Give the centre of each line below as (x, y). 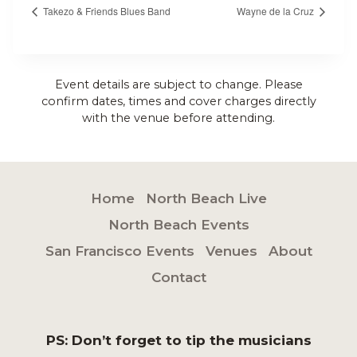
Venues (231, 251)
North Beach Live (206, 198)
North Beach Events (178, 225)
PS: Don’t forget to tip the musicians (178, 340)
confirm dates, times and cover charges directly (178, 101)
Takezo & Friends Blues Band (106, 10)
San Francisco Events (120, 251)
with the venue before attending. (178, 118)
